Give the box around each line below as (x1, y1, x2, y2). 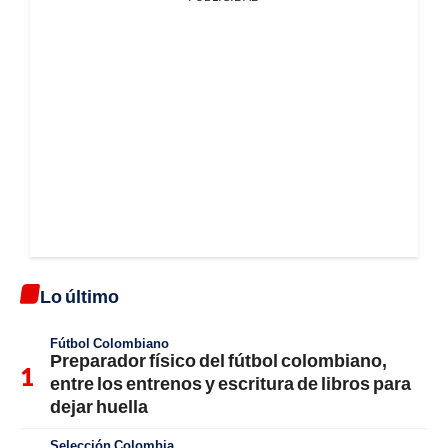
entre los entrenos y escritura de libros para (50, 372, 411, 395)
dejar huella (50, 395, 148, 418)
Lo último (40, 285, 119, 308)
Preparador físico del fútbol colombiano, (50, 349, 387, 372)
